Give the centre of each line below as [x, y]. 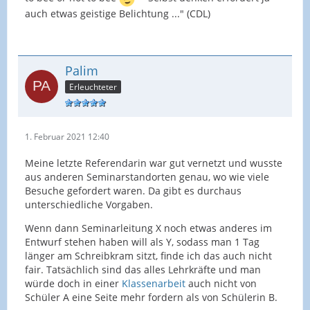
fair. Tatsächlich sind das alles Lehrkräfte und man [143, 270]
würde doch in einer [73, 283]
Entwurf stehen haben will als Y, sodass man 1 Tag [142, 242]
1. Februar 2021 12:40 [67, 137]
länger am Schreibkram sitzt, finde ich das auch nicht [148, 256]
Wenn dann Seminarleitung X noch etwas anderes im [148, 228]
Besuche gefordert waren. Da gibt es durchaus [133, 191]
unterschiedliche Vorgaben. [89, 204]
